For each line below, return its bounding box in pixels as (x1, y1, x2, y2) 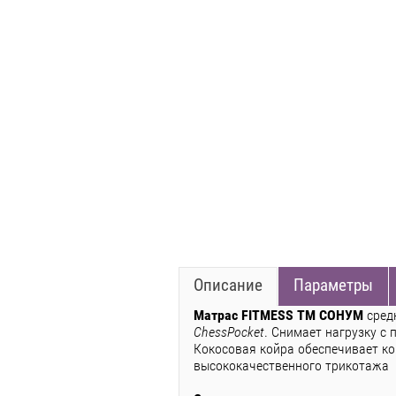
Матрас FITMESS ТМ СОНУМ (194, 307, 363, 324)
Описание (194, 275, 263, 296)
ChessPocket (194, 324, 264, 341)
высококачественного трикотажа (194, 357, 389, 375)
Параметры (293, 275, 373, 296)
